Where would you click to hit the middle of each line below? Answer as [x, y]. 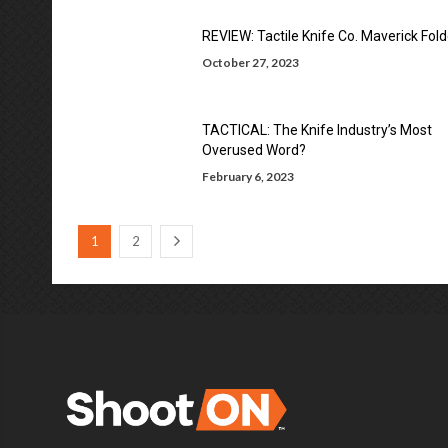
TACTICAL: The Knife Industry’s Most [317, 130]
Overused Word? [254, 150]
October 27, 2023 [250, 62]
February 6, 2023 [248, 176]
